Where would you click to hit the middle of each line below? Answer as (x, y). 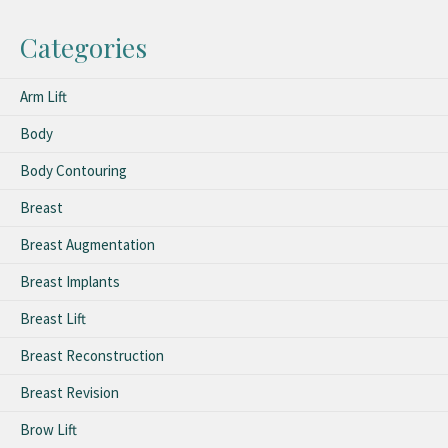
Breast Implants (70, 281)
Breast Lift (53, 318)
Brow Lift (48, 429)
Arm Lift (43, 96)
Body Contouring (73, 170)
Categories (83, 47)
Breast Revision (69, 392)
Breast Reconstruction (92, 355)
